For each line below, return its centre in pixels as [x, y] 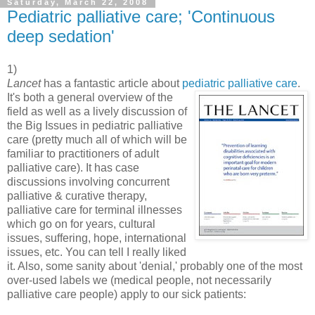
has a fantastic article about [111, 84]
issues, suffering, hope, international [97, 238]
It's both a [31, 98]
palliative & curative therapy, [77, 196]
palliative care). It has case [73, 168]
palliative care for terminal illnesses [95, 210]
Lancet [24, 84]
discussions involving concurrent [88, 182]
